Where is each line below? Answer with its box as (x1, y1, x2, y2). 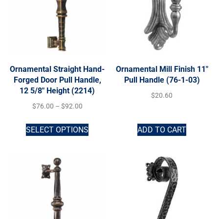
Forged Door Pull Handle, (13, 75, 101, 85)
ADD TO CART (137, 125, 186, 134)
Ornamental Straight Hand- (10, 64, 105, 74)
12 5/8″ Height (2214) (20, 86, 95, 95)
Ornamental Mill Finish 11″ (115, 64, 208, 74)
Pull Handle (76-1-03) (124, 75, 200, 85)
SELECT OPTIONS (26, 125, 88, 134)
